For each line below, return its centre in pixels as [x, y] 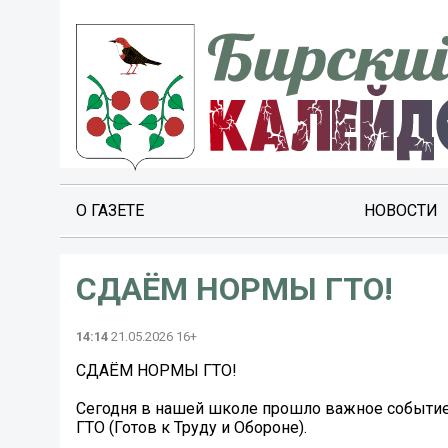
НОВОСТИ [400, 210]
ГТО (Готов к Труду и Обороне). [191, 428]
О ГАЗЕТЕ [110, 210]
